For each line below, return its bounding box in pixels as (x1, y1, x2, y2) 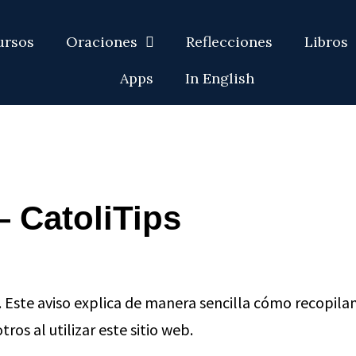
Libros (304, 33, 349, 51)
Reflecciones (186, 33, 273, 51)
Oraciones (66, 33, 138, 51)
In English (184, 69, 254, 87)
